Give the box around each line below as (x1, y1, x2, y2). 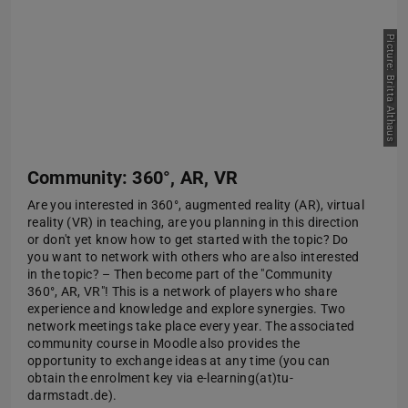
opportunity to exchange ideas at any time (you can (27, 352, 331, 368)
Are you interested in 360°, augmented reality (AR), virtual (27, 197, 365, 212)
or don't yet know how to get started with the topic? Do (27, 231, 349, 247)
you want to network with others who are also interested (27, 249, 360, 264)
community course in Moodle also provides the (27, 335, 301, 351)
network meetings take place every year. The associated (27, 318, 355, 333)
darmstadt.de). (27, 387, 117, 403)
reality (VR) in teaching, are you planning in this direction (27, 214, 360, 229)
